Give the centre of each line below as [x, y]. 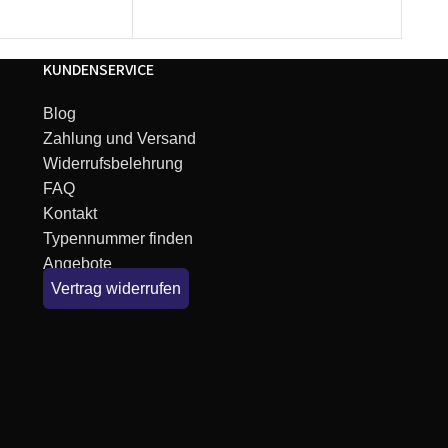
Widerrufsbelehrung [112, 164]
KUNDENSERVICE [98, 70]
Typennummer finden [117, 239]
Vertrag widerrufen [115, 289]
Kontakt [69, 214]
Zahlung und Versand [119, 139]
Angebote [77, 264]
